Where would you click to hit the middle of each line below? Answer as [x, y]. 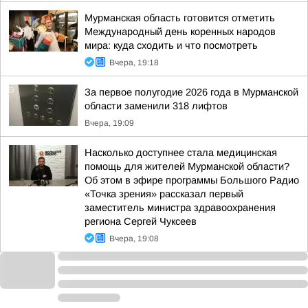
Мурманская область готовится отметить [180, 18]
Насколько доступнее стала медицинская [181, 153]
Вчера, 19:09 [109, 123]
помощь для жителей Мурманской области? [187, 166]
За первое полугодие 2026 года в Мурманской [191, 92]
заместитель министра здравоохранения [180, 208]
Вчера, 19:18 [134, 63]
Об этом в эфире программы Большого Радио [192, 180]
